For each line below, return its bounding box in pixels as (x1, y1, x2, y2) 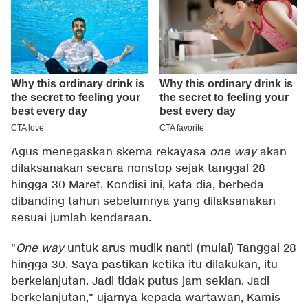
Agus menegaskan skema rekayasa (11, 145, 210, 160)
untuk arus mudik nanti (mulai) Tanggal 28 (64, 241, 296, 256)
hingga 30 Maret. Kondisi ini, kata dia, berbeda (11, 178, 264, 193)
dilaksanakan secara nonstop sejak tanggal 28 (11, 162, 265, 177)
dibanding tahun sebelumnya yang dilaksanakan (11, 195, 276, 210)
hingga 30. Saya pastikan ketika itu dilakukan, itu (11, 258, 278, 273)
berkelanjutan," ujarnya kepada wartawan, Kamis (11, 291, 280, 306)
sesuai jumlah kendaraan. (11, 211, 151, 226)
